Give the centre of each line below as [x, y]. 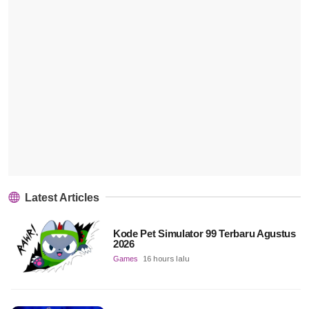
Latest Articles [61, 198]
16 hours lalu [166, 259]
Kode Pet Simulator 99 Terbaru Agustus [204, 234]
